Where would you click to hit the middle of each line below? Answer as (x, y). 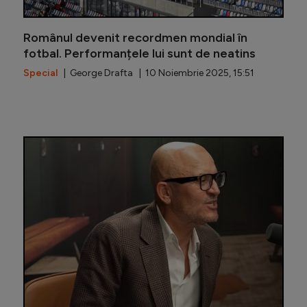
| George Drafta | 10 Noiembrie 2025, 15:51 (156, 73)
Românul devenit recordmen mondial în (135, 37)
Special (40, 73)
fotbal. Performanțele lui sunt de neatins (139, 53)
